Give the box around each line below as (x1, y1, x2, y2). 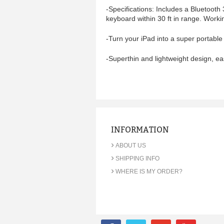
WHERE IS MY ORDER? (115, 168, 182, 175)
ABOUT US (115, 142, 146, 149)
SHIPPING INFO (115, 155, 159, 162)
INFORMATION (111, 125, 169, 134)
